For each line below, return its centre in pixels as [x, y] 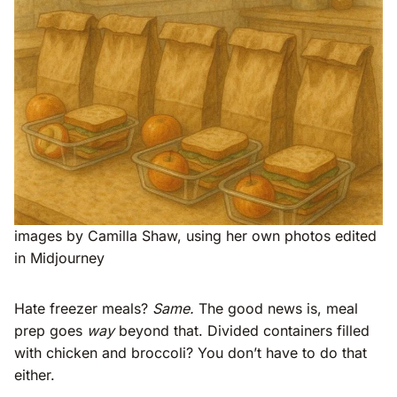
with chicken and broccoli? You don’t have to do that [191, 352]
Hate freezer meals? [83, 308]
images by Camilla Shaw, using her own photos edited [195, 235]
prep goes [51, 330]
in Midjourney [59, 257]
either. [35, 374]
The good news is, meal [278, 308]
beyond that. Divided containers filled [242, 330]
